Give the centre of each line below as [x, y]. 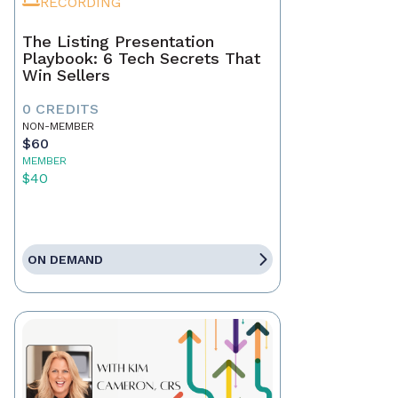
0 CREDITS [60, 109]
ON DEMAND [65, 260]
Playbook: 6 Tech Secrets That [141, 59]
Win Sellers [66, 76]
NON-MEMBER [58, 127]
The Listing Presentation [118, 42]
